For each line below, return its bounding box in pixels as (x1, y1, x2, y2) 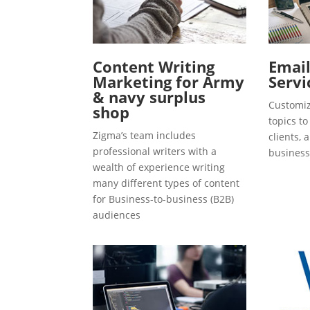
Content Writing (93, 56, 215, 77)
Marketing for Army (93, 71, 245, 93)
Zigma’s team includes (93, 129, 197, 143)
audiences (93, 208, 141, 222)
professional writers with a (93, 145, 217, 158)
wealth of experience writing (93, 161, 226, 174)
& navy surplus (93, 86, 206, 108)
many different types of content (93, 176, 240, 190)
